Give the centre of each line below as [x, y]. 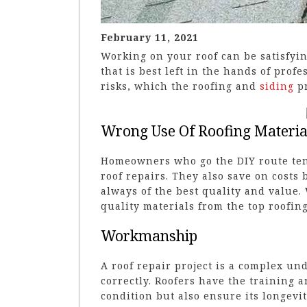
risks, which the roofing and [180, 86]
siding [277, 86]
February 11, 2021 [150, 37]
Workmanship [149, 235]
